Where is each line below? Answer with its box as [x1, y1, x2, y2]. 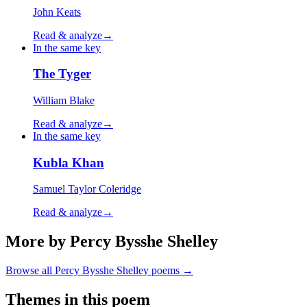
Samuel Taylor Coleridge [33, 183, 141, 195]
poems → [149, 265, 193, 277]
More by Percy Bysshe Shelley [5, 232, 218, 251]
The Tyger [33, 66, 91, 82]
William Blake [33, 94, 95, 106]
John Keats [33, 5, 81, 18]
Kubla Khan [33, 155, 104, 170]
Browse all [5, 265, 55, 277]
